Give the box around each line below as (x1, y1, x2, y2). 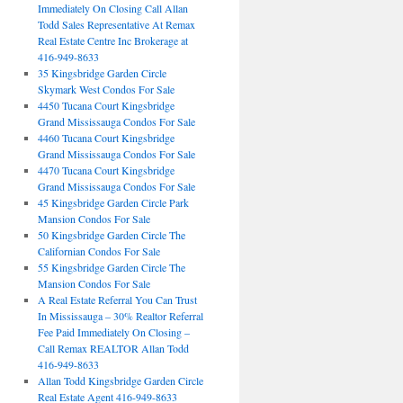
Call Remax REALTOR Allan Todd (37, 341, 189, 355)
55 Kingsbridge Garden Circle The (37, 260, 185, 274)
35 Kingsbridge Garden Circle (37, 66, 166, 80)
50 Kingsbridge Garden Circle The (37, 228, 185, 242)
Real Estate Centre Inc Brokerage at (37, 33, 188, 48)
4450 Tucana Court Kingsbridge (37, 98, 175, 112)
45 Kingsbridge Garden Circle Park (37, 195, 189, 210)
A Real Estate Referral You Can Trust (37, 292, 197, 307)
